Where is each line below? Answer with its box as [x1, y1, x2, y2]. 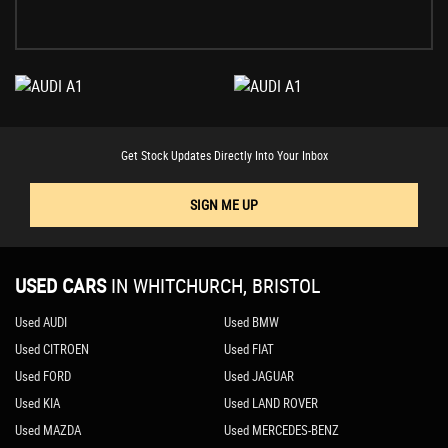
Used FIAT [223, 340, 274, 359]
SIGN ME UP [190, 195, 258, 215]
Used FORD [15, 367, 71, 386]
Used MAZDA [15, 421, 81, 440]
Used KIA [15, 394, 60, 413]
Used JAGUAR [223, 367, 294, 386]
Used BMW [223, 313, 279, 332]
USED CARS [15, 272, 106, 300]
